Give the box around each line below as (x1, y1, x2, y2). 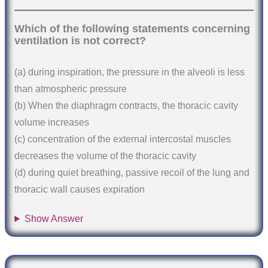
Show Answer (25, 214, 84, 224)
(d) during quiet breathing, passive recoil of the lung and (14, 167, 250, 178)
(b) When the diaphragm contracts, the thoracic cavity (14, 100, 239, 111)
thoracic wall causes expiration (14, 184, 145, 194)
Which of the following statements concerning (14, 22, 251, 35)
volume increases (14, 117, 90, 127)
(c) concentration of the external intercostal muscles (14, 133, 232, 144)
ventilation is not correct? (14, 34, 147, 47)
